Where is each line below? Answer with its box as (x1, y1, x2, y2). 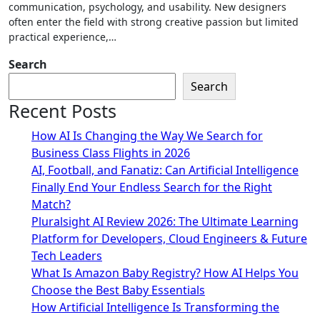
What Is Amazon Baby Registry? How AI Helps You (31, 264, 299, 281)
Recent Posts (9, 98, 116, 123)
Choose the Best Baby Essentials (31, 281, 205, 298)
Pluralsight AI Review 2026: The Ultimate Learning (31, 213, 299, 229)
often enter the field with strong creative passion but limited (9, 14, 299, 29)
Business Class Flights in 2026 (31, 144, 190, 161)
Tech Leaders (31, 247, 102, 264)
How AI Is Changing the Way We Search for (31, 127, 263, 144)
